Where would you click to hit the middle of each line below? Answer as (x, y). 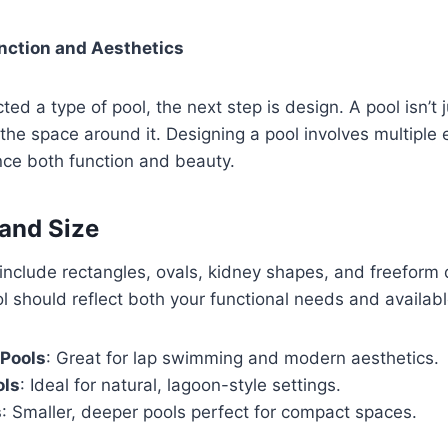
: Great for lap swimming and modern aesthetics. (242, 357)
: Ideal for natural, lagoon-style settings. (180, 384)
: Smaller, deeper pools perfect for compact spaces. (209, 411)
